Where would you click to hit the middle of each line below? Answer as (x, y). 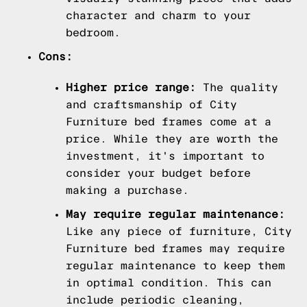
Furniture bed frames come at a (169, 122)
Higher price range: (131, 87)
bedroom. (93, 33)
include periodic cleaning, (155, 300)
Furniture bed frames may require (175, 248)
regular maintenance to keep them (175, 266)
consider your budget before (158, 173)
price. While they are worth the (172, 139)
